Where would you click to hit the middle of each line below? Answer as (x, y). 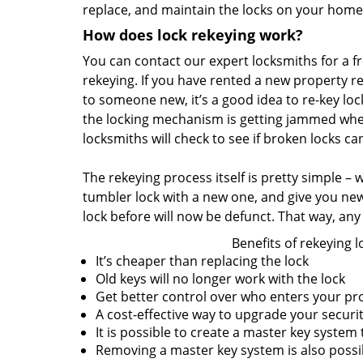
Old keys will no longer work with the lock (220, 279)
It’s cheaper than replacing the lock (202, 261)
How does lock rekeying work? (193, 35)
